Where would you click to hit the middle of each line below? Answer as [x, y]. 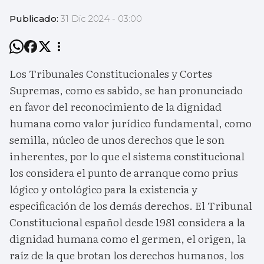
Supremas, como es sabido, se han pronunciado [126, 90]
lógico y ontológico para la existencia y [103, 189]
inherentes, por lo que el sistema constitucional [127, 156]
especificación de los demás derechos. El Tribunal [131, 205]
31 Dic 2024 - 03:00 [101, 18]
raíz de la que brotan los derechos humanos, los [127, 255]
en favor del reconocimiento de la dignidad [115, 106]
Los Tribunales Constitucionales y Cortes [111, 73]
